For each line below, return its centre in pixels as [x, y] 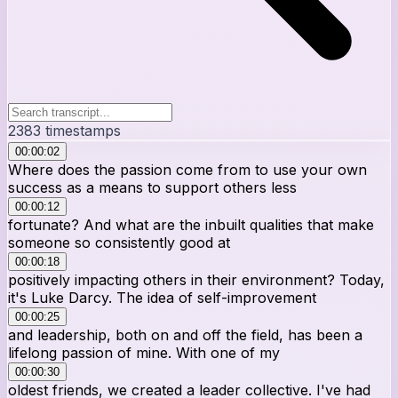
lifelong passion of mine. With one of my [144, 352]
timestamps [81, 130]
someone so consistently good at [119, 242]
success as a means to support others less [152, 187]
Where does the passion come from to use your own [187, 169]
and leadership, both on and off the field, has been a [185, 334]
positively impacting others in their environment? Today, [196, 279]
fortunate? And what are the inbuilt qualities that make [191, 224]
